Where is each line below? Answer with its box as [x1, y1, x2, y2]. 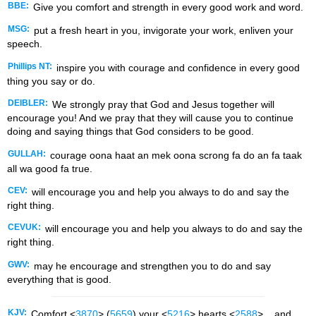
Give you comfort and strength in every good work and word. [30, 1, 303, 13]
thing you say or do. [7, 75, 95, 87]
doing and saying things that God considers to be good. [7, 126, 254, 138]
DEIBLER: [8, 99, 48, 108]
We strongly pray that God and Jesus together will [49, 99, 274, 111]
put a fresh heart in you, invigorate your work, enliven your [31, 25, 293, 37]
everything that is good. [7, 273, 111, 285]
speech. [7, 38, 42, 50]
